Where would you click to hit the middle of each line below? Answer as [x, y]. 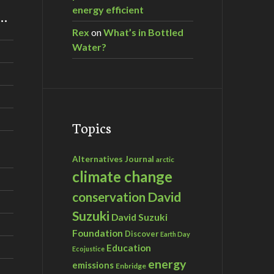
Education [129, 247]
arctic [165, 159]
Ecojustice [88, 248]
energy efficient [108, 9]
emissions [93, 265]
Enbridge [131, 265]
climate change [122, 176]
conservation [109, 197]
